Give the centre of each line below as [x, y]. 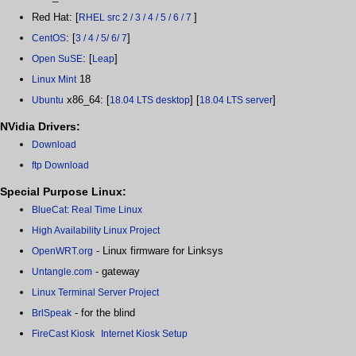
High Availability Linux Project [96, 231]
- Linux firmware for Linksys [158, 251]
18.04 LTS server [236, 101]
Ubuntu [48, 101]
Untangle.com [62, 272]
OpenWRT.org [62, 252]
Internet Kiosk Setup [144, 334]
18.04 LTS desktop [150, 101]
